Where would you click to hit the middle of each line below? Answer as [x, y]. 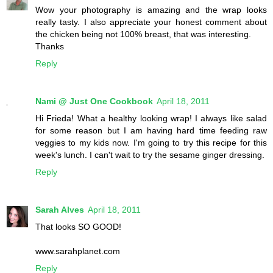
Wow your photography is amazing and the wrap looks [151, 10]
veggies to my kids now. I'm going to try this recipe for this [151, 143]
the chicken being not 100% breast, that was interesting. [143, 34]
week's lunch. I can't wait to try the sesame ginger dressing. [150, 155]
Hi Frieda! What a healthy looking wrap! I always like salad [151, 119]
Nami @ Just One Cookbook [94, 101]
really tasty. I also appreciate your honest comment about [151, 22]
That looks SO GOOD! [78, 227]
